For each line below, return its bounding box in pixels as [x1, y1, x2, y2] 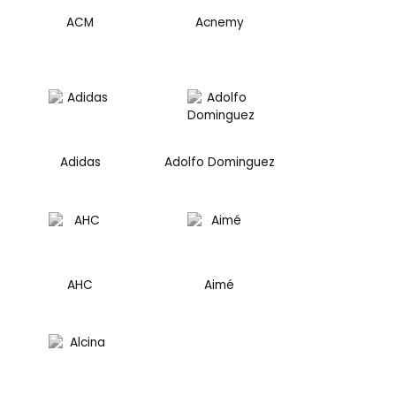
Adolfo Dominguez [164, 154, 275, 171]
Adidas [59, 154, 101, 171]
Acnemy [194, 13, 244, 31]
